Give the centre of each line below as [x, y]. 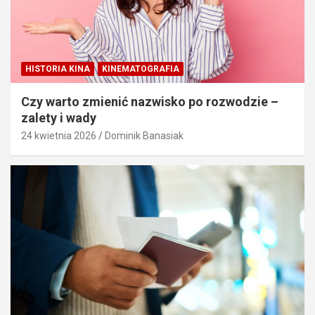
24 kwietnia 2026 [59, 135]
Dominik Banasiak [144, 135]
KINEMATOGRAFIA [141, 69]
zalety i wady [59, 117]
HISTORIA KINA [58, 69]
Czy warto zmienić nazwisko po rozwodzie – [150, 101]
